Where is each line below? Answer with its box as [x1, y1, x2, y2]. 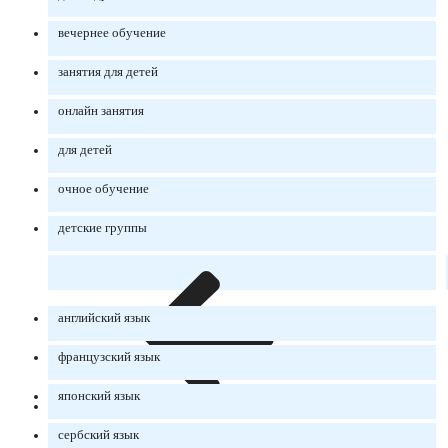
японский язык [58, 389, 140, 404]
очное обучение [58, 182, 149, 197]
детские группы [58, 221, 147, 236]
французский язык [58, 350, 160, 365]
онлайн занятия [58, 104, 144, 119]
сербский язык [58, 428, 139, 443]
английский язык [58, 311, 150, 326]
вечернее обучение [58, 26, 166, 41]
